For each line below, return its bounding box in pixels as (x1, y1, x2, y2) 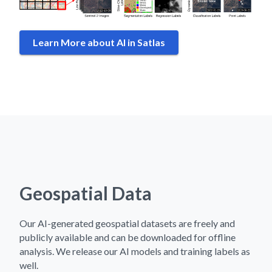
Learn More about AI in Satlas (33, 36, 165, 48)
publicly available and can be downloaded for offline (19, 231, 236, 243)
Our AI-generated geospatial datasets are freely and (19, 217, 235, 229)
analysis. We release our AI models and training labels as (19, 245, 250, 257)
